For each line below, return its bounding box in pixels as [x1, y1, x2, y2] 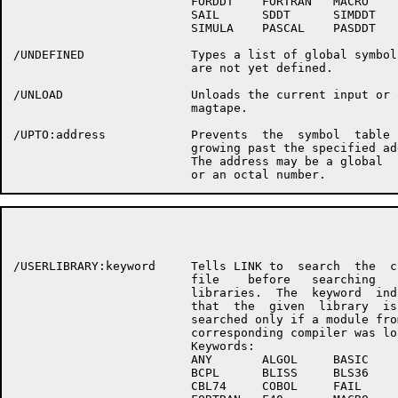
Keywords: [13, 339, 255, 353]
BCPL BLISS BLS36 [13, 366, 369, 379]
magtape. [13, 101, 248, 115]
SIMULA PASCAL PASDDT [13, 21, 376, 35]
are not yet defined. [13, 61, 333, 75]
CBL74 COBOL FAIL [13, 379, 362, 393]
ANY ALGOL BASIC [13, 353, 369, 366]
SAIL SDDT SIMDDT [13, 8, 376, 21]
